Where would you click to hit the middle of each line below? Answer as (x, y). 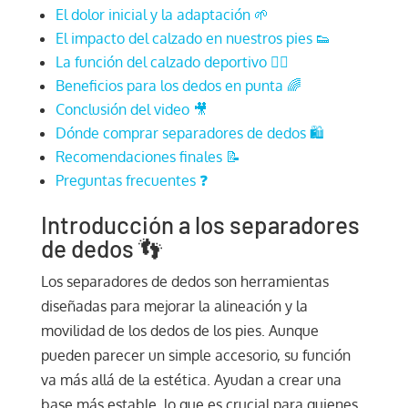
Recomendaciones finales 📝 (148, 156)
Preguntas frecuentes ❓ (131, 180)
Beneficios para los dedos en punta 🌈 (178, 85)
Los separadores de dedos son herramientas (184, 281)
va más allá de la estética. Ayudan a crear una (191, 379)
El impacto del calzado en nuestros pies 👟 (193, 38)
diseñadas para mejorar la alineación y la (174, 306)
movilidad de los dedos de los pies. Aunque (179, 330)
